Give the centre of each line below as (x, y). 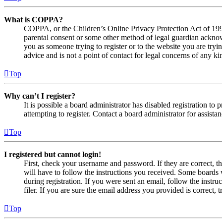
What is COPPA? (33, 20)
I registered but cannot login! (53, 155)
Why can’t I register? (40, 96)
